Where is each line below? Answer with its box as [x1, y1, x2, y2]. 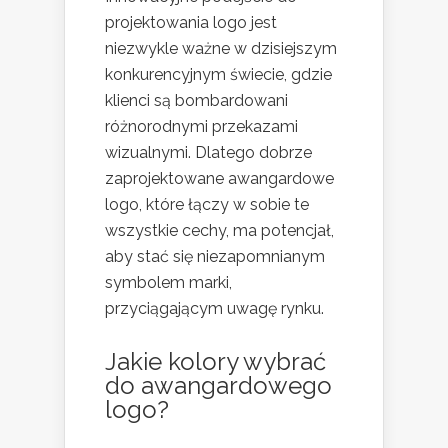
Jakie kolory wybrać [105, 346, 326, 376]
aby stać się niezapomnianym [105, 246, 325, 266]
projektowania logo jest [105, 12, 277, 32]
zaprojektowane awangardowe [105, 168, 334, 188]
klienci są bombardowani [105, 90, 288, 110]
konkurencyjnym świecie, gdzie [105, 64, 332, 84]
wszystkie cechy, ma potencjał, [105, 220, 334, 240]
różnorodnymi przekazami [105, 116, 298, 136]
